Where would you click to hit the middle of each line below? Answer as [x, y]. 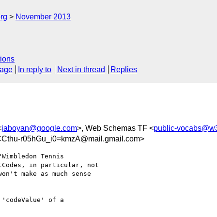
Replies [124, 70]
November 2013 [43, 17]
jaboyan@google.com [39, 128]
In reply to [35, 70]
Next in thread [81, 70]
